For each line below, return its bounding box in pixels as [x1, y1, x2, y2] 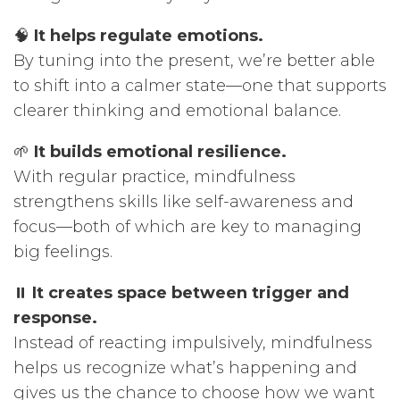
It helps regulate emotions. [34, 25, 263, 46]
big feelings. [13, 241, 112, 262]
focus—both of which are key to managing [13, 216, 362, 237]
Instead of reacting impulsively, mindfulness [13, 332, 372, 353]
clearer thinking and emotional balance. [13, 100, 341, 121]
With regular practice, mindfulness [13, 166, 296, 187]
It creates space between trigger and [32, 282, 349, 303]
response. [13, 307, 97, 328]
